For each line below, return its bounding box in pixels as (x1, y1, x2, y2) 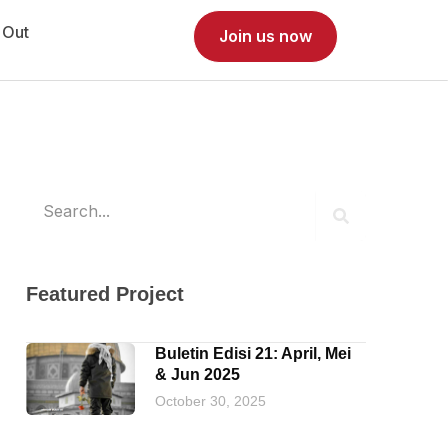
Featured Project (26, 283, 184, 305)
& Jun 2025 (155, 366, 240, 383)
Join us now (218, 26, 312, 46)
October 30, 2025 (155, 393, 266, 409)
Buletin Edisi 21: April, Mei (155, 345, 351, 362)
